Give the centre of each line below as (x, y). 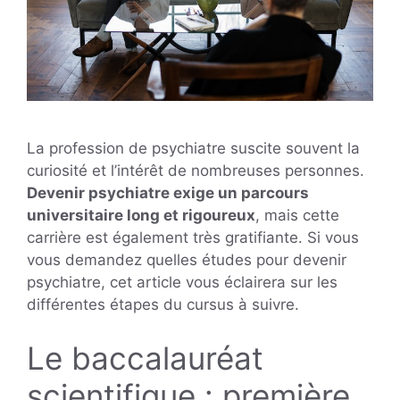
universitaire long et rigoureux (141, 216)
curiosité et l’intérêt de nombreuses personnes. (196, 171)
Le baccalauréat (145, 358)
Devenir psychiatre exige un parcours (168, 193)
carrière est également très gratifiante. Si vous (193, 238)
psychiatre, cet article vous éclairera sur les (182, 283)
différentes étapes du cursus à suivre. (163, 305)
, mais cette (297, 216)
